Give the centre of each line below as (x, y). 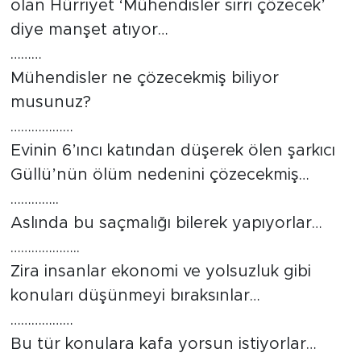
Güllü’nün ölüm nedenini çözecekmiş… (160, 175)
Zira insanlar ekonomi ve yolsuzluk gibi (160, 272)
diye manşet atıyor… (89, 30)
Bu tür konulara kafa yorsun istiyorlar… (163, 344)
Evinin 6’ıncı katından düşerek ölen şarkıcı (172, 151)
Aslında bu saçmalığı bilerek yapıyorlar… (166, 224)
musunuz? (50, 103)
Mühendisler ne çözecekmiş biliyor (144, 79)
